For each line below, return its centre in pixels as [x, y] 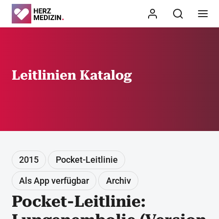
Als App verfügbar [54, 180]
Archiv [118, 180]
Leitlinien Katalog [72, 75]
